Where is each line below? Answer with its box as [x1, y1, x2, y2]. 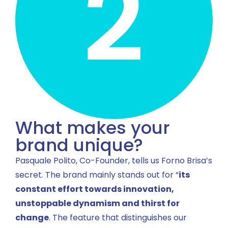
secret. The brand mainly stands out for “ [15, 169, 179, 181]
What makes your [15, 116, 170, 140]
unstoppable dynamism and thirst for [15, 197, 180, 210]
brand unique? [15, 133, 143, 158]
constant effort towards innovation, [15, 183, 174, 195]
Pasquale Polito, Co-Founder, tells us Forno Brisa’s [15, 155, 212, 167]
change [15, 212, 49, 224]
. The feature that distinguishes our [49, 212, 187, 224]
